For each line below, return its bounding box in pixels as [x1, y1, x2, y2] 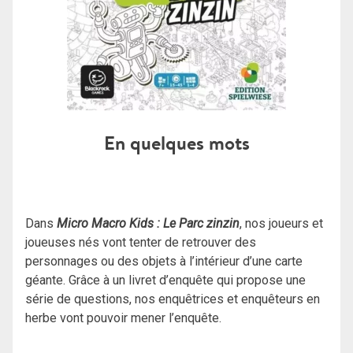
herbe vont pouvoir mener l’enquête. [25, 310, 221, 325]
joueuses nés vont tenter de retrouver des [25, 234, 256, 250]
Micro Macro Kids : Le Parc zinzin [57, 215, 240, 231]
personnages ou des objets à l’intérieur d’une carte [25, 253, 303, 269]
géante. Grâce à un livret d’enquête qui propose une [25, 272, 306, 288]
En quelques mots [103, 129, 250, 156]
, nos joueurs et [240, 215, 323, 231]
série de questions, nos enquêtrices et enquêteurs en [25, 291, 320, 307]
